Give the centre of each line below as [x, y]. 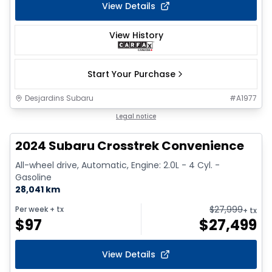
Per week [32, 209]
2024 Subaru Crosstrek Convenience [130, 145]
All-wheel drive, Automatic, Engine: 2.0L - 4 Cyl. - [117, 165]
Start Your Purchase [131, 74]
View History [136, 36]
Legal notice [136, 116]
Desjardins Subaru [59, 98]
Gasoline [33, 177]
